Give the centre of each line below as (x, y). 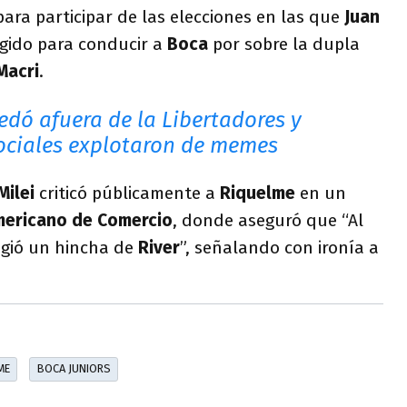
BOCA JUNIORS (74, 369)
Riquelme (258, 194)
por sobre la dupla (284, 45)
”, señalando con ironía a (279, 248)
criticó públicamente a (127, 194)
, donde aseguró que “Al (268, 221)
